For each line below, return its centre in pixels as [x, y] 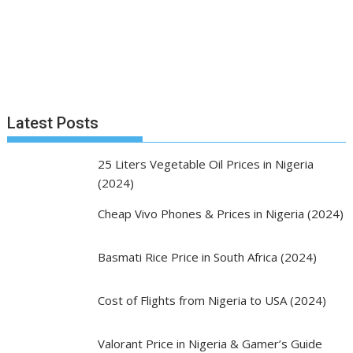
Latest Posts [53, 123]
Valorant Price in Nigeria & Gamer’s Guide [210, 344]
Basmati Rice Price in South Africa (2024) [207, 257]
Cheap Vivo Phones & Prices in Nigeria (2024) [220, 214]
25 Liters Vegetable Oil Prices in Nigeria [205, 164]
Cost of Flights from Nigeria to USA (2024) [212, 300]
